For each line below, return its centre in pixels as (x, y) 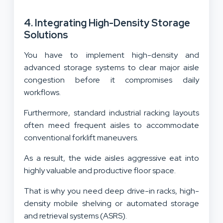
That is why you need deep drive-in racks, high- (111, 191)
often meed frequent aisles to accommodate (111, 125)
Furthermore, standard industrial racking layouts (111, 112)
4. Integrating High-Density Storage (107, 23)
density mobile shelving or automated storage (111, 203)
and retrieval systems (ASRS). (76, 216)
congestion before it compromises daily (111, 80)
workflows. (42, 92)
